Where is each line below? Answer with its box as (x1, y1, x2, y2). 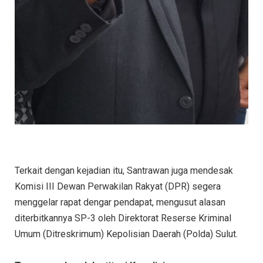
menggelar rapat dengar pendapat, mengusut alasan (15, 197, 225, 208)
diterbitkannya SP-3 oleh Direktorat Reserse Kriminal (15, 213, 231, 224)
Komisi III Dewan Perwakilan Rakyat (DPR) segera (15, 181, 221, 193)
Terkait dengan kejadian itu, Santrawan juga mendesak (15, 165, 233, 177)
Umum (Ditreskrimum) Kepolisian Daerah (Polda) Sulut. (15, 228, 238, 240)
